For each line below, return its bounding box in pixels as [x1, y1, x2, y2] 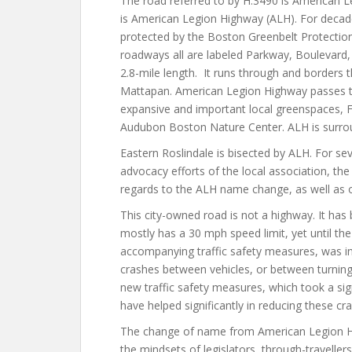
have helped [120, 298, 185, 313]
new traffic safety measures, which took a [120, 280, 337, 295]
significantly [185, 298, 244, 313]
